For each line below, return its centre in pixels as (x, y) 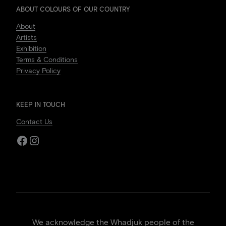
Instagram (54, 140)
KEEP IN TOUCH (41, 105)
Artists (26, 38)
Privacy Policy (38, 71)
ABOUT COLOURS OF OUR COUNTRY (73, 10)
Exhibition (31, 49)
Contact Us (34, 122)
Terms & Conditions (47, 60)
